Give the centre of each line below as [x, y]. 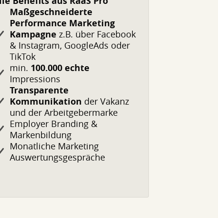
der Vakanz [105, 101]
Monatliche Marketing [54, 146]
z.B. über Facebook [96, 34]
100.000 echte [60, 68]
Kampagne [33, 34]
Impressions [35, 79]
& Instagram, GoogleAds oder [70, 45]
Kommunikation [45, 101]
